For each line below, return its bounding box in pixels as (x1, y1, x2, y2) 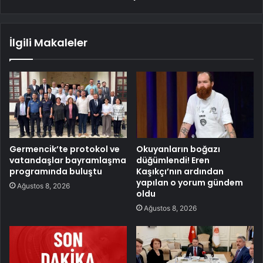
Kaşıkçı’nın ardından (136, 165, 224, 177)
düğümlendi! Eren (136, 154, 210, 166)
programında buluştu (9, 165, 102, 177)
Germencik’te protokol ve (9, 143, 120, 155)
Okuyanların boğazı (136, 143, 220, 155)
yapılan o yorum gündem (136, 176, 243, 188)
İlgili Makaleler (9, 35, 87, 50)
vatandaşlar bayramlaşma (9, 154, 126, 166)
